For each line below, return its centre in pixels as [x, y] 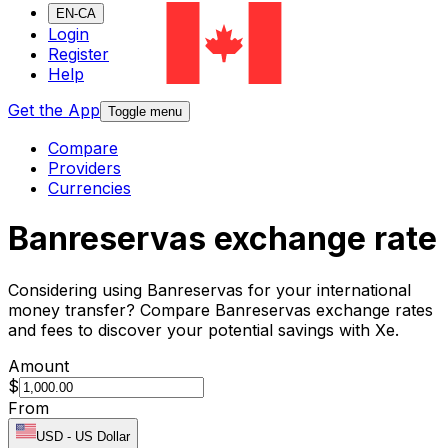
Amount [38, 365]
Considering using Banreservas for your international [209, 289]
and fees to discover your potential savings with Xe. [203, 329]
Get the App [54, 110]
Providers [84, 168]
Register [78, 54]
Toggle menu [145, 112]
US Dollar [102, 436]
